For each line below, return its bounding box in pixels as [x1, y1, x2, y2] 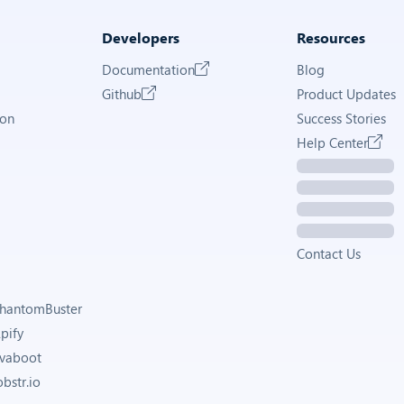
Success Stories [297, 109, 386, 127]
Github [102, 85, 142, 103]
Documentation [102, 60, 195, 78]
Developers [102, 28, 179, 47]
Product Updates [297, 85, 396, 103]
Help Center [297, 133, 368, 151]
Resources [297, 28, 365, 47]
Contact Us [297, 244, 361, 262]
